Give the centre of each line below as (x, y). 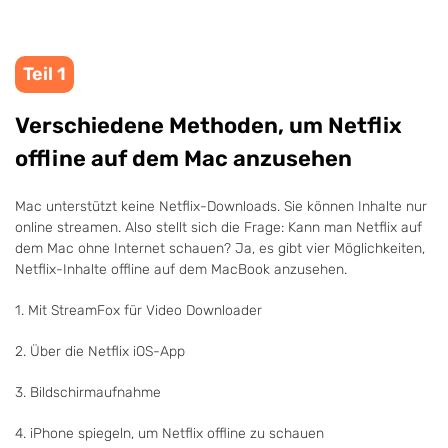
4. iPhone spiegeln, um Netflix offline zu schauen (169, 433)
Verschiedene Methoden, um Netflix (208, 125)
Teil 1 (44, 74)
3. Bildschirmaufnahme (88, 392)
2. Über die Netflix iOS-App (100, 351)
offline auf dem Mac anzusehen (183, 158)
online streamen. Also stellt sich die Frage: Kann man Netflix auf (218, 227)
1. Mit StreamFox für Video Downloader (138, 310)
